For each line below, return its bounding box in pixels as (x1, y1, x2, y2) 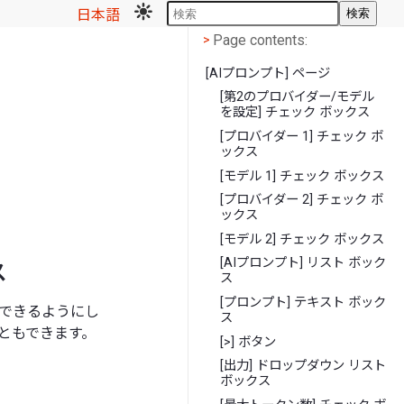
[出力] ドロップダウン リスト (220, 358, 387, 374)
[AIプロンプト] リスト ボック (220, 255, 387, 271)
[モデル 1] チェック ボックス (220, 168, 385, 184)
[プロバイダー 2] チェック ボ (220, 192, 384, 208)
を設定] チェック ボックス (220, 105, 371, 121)
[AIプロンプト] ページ (206, 65, 331, 81)
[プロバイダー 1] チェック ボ (220, 128, 384, 144)
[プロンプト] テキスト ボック (220, 294, 387, 310)
